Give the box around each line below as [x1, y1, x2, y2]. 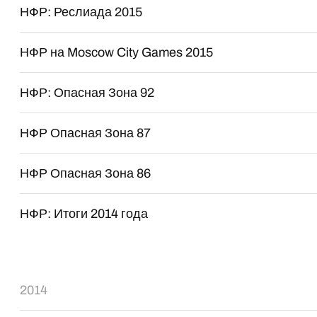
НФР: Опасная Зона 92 [20, 86, 155, 100]
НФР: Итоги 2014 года [20, 207, 149, 221]
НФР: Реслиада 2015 [20, 5, 143, 19]
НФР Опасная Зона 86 [20, 166, 151, 180]
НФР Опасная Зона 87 [20, 126, 151, 140]
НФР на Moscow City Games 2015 [20, 45, 214, 59]
